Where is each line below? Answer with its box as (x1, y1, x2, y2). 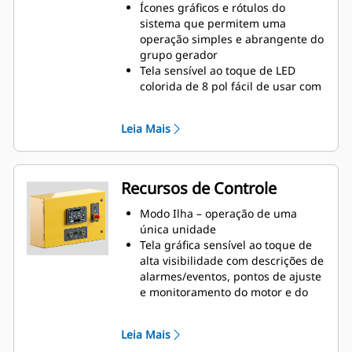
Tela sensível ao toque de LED (140, 63, 295, 79)
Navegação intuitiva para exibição (140, 316, 318, 332)
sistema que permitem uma (140, 16, 286, 31)
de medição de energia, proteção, (140, 332, 317, 347)
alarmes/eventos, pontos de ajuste (140, 269, 321, 284)
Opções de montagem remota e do (140, 110, 323, 126)
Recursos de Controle (121, 178, 277, 200)
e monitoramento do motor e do (140, 284, 308, 300)
